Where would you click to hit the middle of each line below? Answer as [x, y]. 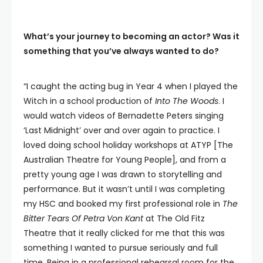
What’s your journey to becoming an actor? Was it [131, 36]
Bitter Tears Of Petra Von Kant [85, 218]
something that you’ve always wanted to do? [121, 51]
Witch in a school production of [89, 101]
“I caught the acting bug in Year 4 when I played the [131, 86]
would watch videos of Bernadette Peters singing [124, 116]
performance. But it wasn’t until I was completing [124, 189]
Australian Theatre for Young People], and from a [125, 160]
